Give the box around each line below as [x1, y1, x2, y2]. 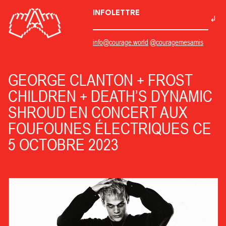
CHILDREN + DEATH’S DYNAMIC [8, 87, 212, 105]
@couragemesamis [150, 38, 203, 46]
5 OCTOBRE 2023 [8, 135, 119, 154]
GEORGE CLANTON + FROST [8, 71, 193, 89]
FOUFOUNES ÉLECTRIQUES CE [8, 119, 211, 138]
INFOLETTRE [93, 8, 140, 17]
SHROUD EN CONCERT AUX [8, 103, 188, 122]
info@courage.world [93, 38, 148, 46]
